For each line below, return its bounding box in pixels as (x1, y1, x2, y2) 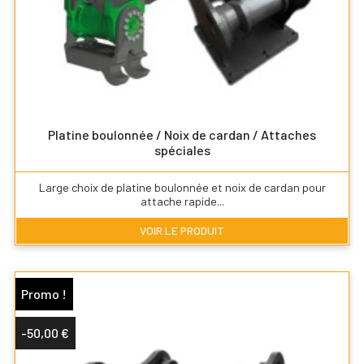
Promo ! (21, 285, 67, 301)
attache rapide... (140, 193, 224, 208)
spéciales (154, 142, 210, 158)
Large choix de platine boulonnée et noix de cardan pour (38, 180, 326, 194)
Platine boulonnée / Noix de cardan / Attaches (48, 127, 316, 143)
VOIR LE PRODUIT (140, 223, 224, 237)
